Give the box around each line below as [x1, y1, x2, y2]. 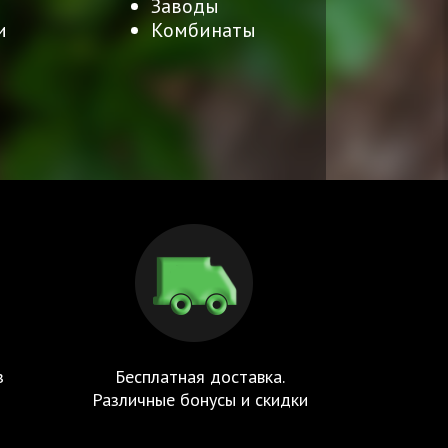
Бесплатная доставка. [114, 364, 285, 388]
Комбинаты [151, 16, 256, 43]
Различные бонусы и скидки [91, 387, 308, 411]
